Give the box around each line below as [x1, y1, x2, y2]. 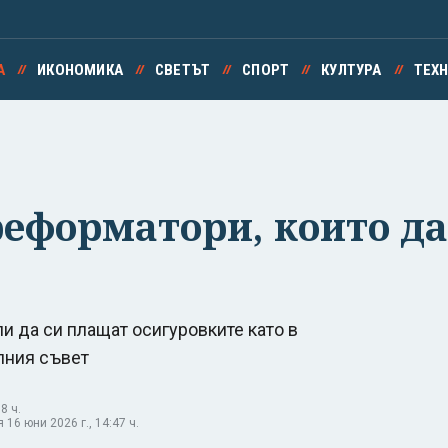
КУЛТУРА [321, 61, 382, 79]
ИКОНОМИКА [37, 61, 123, 79]
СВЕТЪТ [154, 61, 211, 79]
